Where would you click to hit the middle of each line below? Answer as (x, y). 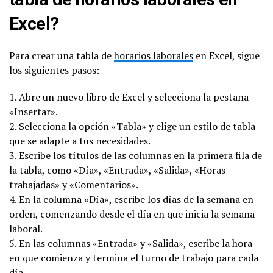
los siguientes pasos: (54, 70)
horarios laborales (154, 55)
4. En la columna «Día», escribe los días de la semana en (131, 199)
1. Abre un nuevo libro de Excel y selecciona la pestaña (129, 97)
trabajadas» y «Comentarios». (74, 184)
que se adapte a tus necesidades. (80, 140)
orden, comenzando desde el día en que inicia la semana (132, 214)
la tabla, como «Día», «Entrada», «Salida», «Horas (117, 170)
